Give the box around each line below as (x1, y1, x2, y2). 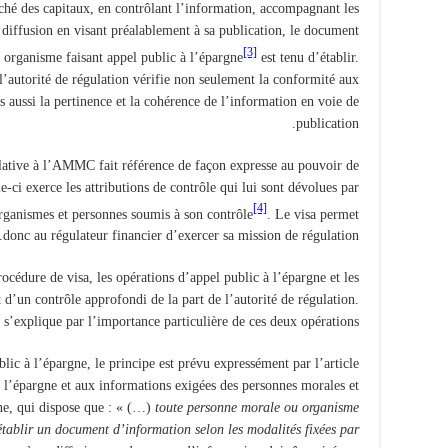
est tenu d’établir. (257, 49, 359, 65)
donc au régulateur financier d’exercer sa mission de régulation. (3, 228, 359, 244)
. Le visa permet (267, 206, 359, 222)
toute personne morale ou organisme (155, 400, 359, 416)
